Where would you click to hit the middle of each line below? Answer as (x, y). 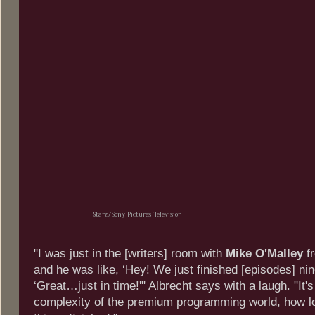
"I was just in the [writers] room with (130, 254)
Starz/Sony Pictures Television (137, 214)
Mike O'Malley (264, 254)
